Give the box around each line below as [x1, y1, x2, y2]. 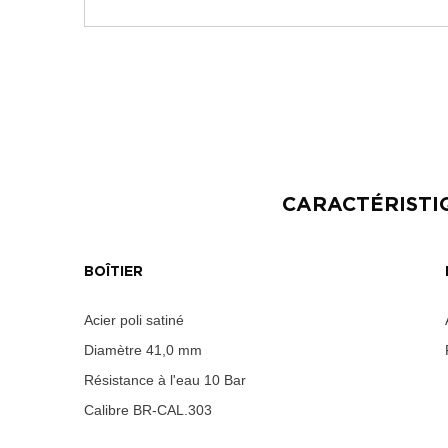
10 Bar [200, 372, 246, 389]
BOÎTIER [84, 265, 143, 280]
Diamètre [84, 342, 142, 359]
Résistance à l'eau [84, 372, 200, 389]
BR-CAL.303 [129, 402, 212, 419]
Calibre [84, 402, 129, 419]
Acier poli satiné [84, 312, 184, 329]
